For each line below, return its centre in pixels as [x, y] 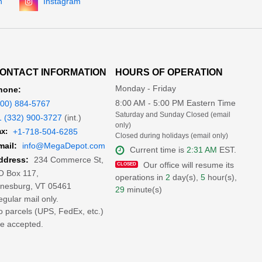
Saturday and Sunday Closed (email [173, 115]
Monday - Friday [146, 88]
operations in [141, 177]
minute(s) [144, 189]
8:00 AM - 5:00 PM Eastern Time [176, 103]
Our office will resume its [188, 165]
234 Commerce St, [68, 159]
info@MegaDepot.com [63, 146]
